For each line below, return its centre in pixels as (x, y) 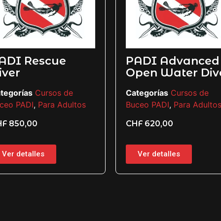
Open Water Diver (158, 73)
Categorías (127, 93)
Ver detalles (138, 154)
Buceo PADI (127, 105)
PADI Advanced (152, 61)
